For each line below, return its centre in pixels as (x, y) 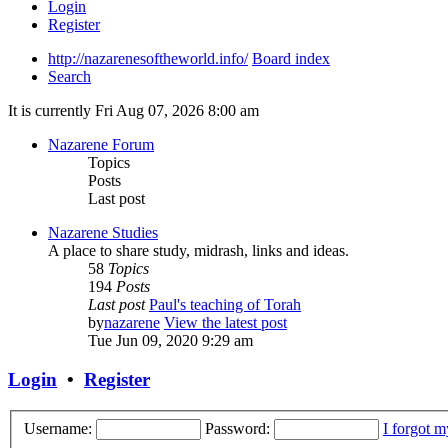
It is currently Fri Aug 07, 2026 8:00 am (133, 111)
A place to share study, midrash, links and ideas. (198, 251)
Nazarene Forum (101, 145)
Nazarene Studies (103, 233)
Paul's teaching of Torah (225, 305)
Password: (237, 428)
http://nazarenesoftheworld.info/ (148, 59)
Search (69, 77)
